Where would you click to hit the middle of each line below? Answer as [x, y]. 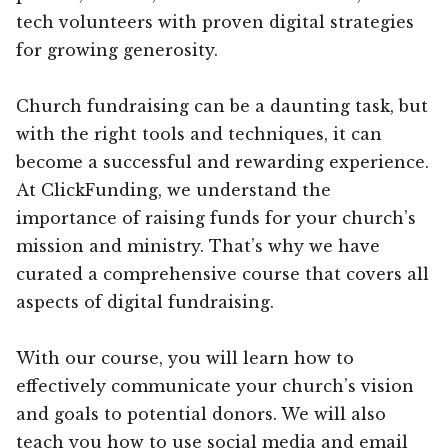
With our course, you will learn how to [185, 357]
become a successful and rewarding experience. [222, 161]
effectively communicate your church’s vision [215, 385]
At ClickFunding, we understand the [173, 189]
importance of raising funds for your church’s [216, 217]
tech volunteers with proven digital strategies [215, 21]
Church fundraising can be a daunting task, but [222, 105]
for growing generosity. [117, 49]
